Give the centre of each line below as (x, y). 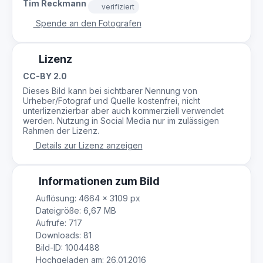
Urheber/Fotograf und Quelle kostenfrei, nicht (112, 100)
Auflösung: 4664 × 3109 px (87, 198)
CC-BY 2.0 (45, 76)
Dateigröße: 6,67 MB (75, 210)
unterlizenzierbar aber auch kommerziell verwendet (123, 110)
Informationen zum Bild (98, 181)
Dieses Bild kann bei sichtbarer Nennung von (110, 90)
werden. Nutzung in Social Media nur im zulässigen (121, 120)
